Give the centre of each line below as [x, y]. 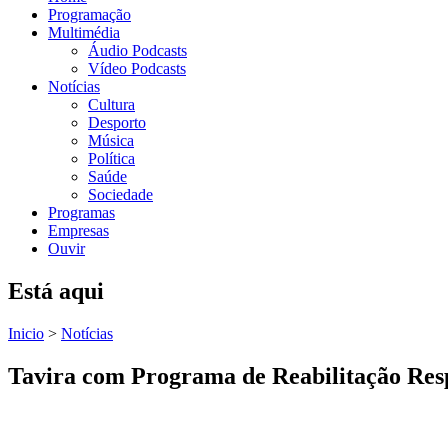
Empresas [78, 230]
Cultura [111, 104]
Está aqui [56, 290]
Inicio [26, 333]
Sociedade [120, 194]
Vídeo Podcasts [137, 68]
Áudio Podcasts [137, 50]
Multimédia [84, 32]
